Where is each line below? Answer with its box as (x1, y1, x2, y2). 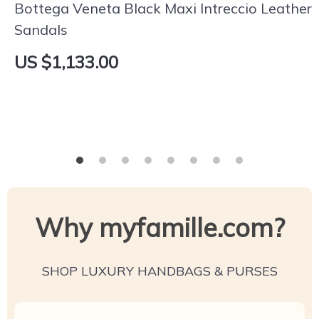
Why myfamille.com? (34, 211, 285, 244)
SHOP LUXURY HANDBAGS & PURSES (41, 263, 278, 279)
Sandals (14, 21, 68, 38)
